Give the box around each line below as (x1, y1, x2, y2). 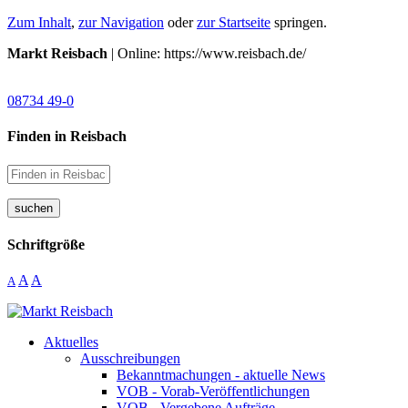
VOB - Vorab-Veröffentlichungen (117, 383, 310, 400)
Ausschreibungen (80, 351, 180, 367)
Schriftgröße (7, 236, 85, 252)
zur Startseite (197, 15, 270, 30)
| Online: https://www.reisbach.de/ (107, 46, 306, 61)
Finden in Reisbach (7, 128, 127, 145)
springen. (270, 15, 327, 30)
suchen (15, 200, 53, 215)
